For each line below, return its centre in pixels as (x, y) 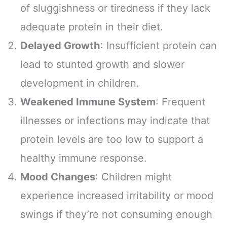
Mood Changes (58, 177)
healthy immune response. (84, 158)
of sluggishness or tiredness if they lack (115, 8)
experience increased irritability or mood (117, 196)
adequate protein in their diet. (92, 27)
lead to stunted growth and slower (102, 65)
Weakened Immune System (88, 102)
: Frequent (180, 102)
